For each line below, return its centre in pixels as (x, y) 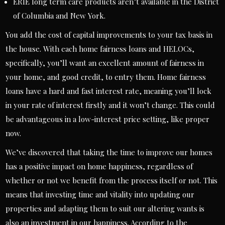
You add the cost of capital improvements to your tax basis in (109, 35)
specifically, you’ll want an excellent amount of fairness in (105, 63)
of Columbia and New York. (60, 16)
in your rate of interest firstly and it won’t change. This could (110, 105)
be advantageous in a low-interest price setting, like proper (108, 119)
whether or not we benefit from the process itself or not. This (112, 180)
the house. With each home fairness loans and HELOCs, (100, 49)
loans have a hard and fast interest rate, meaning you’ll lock (109, 91)
